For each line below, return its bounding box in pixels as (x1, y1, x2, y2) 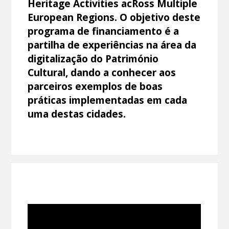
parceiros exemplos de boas (28, 79, 163, 93)
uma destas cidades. (28, 106, 126, 121)
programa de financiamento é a (28, 24, 179, 38)
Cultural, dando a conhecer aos (28, 65, 176, 79)
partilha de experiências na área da (28, 37, 197, 52)
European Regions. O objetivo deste (28, 10, 201, 24)
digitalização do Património (28, 51, 159, 65)
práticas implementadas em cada (28, 93, 188, 107)
